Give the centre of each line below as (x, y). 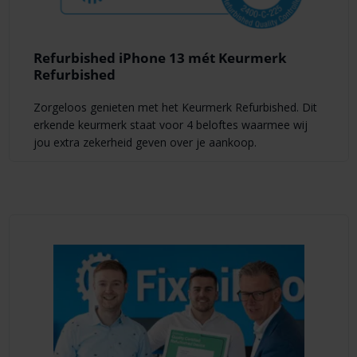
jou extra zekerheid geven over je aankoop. (145, 142)
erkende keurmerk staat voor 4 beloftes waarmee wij (170, 124)
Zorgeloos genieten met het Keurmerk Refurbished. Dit (175, 107)
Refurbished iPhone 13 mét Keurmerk (160, 58)
